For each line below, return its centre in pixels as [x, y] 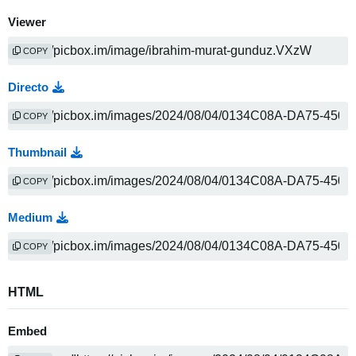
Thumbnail [37, 153]
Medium [30, 218]
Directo [28, 88]
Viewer [27, 23]
